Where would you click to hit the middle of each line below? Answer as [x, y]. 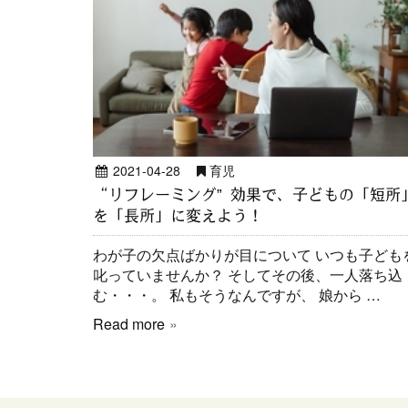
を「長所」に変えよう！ [178, 215]
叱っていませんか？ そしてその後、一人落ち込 [248, 274]
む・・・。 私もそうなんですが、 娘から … [237, 294]
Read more [129, 323]
